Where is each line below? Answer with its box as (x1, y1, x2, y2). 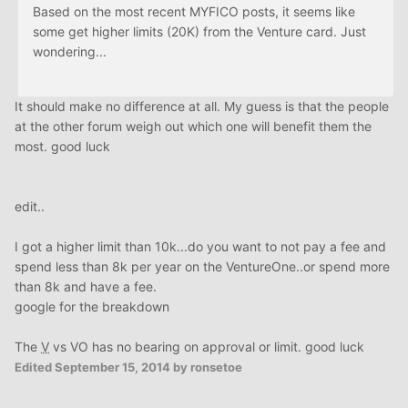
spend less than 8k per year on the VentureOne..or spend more (15, 259, 390, 275)
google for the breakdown (15, 299, 169, 315)
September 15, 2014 (55, 360, 170, 375)
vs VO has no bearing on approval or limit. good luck (49, 339, 364, 355)
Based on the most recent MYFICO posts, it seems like (33, 4, 355, 20)
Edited (15, 360, 55, 375)
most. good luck (15, 138, 110, 155)
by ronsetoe (170, 360, 242, 375)
